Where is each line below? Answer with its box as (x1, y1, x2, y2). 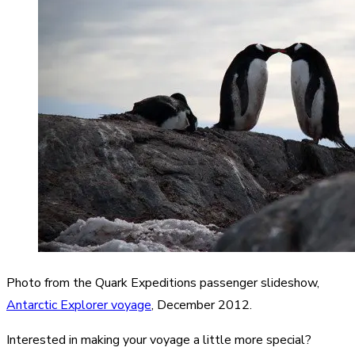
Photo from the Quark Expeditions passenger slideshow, (6, 273, 319, 292)
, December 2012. (151, 296, 252, 314)
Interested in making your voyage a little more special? (6, 330, 311, 349)
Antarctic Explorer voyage (6, 296, 151, 314)
